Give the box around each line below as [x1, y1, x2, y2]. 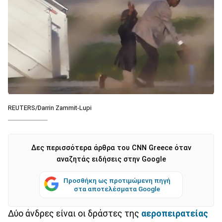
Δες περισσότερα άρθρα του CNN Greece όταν [31, 143, 191, 152]
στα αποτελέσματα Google [74, 184, 160, 193]
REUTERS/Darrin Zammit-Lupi [8, 104, 92, 111]
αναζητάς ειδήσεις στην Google [56, 155, 166, 164]
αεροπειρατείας [141, 208, 208, 219]
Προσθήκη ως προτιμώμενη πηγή [63, 176, 170, 184]
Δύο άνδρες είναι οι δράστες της [8, 208, 141, 219]
